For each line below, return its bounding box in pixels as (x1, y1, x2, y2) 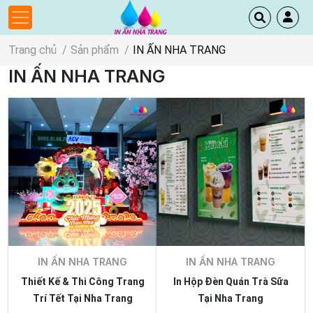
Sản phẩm (71, 43, 119, 57)
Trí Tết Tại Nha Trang (32, 293, 133, 304)
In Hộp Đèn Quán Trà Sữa (173, 276, 289, 287)
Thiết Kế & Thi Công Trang (20, 276, 145, 287)
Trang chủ (8, 43, 57, 57)
